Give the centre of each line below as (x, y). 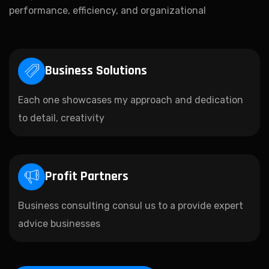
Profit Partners (87, 177)
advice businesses (59, 223)
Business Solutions (96, 71)
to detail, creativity (61, 118)
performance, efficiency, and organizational (107, 10)
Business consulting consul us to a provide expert (131, 205)
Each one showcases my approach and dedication (131, 100)
